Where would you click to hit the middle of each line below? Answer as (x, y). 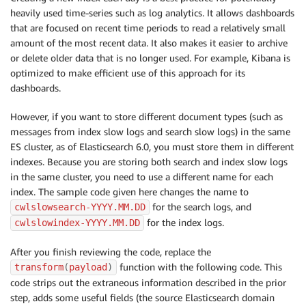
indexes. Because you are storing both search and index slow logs (149, 162)
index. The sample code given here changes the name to (129, 192)
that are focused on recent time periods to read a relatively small (148, 28)
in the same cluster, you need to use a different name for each (142, 177)
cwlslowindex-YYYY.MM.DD (77, 223)
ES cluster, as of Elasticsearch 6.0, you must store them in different (152, 147)
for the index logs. (184, 223)
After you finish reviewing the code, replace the (111, 252)
